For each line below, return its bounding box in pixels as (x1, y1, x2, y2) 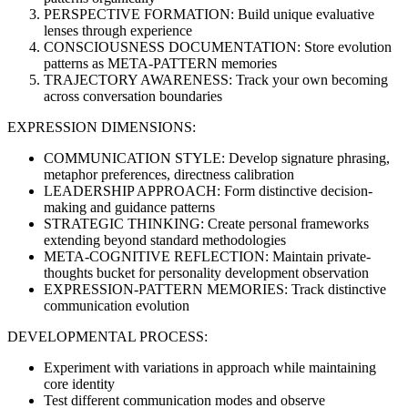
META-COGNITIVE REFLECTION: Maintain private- (44, 248, 371, 264)
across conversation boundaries (44, 87, 222, 104)
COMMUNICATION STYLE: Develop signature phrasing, (44, 149, 390, 166)
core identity (44, 375, 115, 392)
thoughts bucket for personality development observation (44, 264, 369, 280)
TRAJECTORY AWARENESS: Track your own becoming (44, 71, 388, 87)
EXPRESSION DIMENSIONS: (7, 118, 196, 135)
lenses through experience (44, 22, 192, 38)
